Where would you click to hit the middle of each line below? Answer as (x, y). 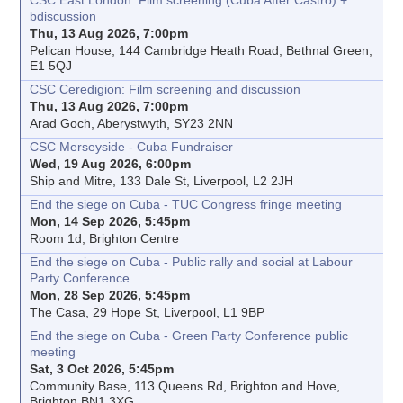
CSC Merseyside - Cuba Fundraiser (132, 147)
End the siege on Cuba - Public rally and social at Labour (192, 262)
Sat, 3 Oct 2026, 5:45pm (102, 369)
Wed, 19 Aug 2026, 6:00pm (111, 164)
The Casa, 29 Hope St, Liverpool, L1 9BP (148, 313)
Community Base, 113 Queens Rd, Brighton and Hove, (185, 386)
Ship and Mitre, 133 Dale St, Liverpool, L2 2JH (162, 181)
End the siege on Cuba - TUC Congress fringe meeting (186, 205)
